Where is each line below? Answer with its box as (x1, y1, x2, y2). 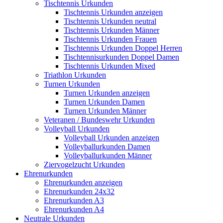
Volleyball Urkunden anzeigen (64, 133, 159, 142)
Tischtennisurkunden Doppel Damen (64, 52, 179, 61)
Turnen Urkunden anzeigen (64, 88, 150, 97)
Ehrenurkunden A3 (44, 196, 104, 205)
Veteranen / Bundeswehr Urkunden (44, 115, 155, 124)
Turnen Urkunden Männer (64, 106, 146, 115)
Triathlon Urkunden (44, 70, 106, 79)
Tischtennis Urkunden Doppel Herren (64, 43, 182, 52)
